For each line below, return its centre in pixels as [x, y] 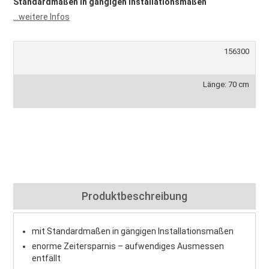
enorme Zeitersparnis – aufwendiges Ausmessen [128, 246]
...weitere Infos [42, 17]
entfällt [47, 258]
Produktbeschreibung [134, 196]
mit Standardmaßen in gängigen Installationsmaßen [133, 231]
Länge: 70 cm [226, 84]
